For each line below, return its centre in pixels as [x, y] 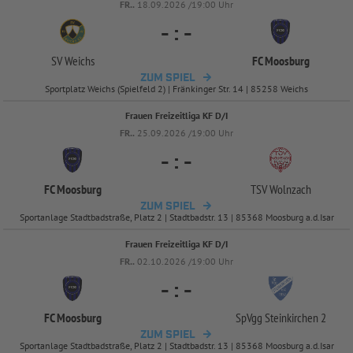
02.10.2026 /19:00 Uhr [185, 261]
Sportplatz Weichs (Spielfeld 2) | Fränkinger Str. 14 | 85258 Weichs [176, 88]
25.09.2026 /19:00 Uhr [185, 132]
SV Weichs [72, 60]
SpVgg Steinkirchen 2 [281, 317]
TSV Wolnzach [281, 189]
